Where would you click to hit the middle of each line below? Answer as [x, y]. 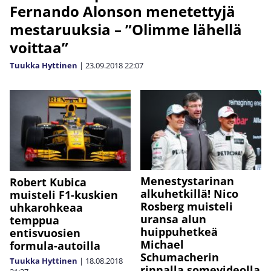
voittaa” [39, 48]
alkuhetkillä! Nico [189, 193]
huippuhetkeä [179, 231]
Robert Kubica [48, 182]
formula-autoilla [55, 246]
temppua [34, 220]
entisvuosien [45, 233]
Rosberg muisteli [187, 206]
